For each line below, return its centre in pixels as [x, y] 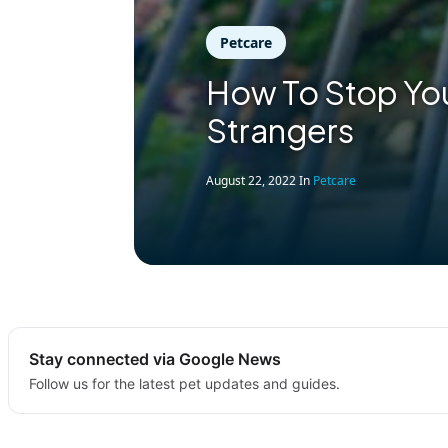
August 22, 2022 [251, 180]
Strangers [280, 130]
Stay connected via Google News [155, 359]
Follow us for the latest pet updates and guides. [184, 383]
